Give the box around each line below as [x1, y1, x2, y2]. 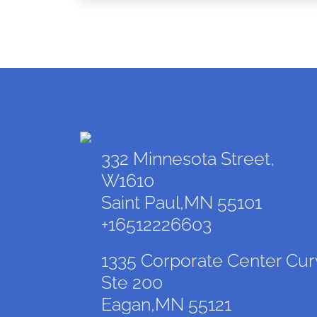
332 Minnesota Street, [100, 147, 275, 169]
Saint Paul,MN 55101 [100, 191, 262, 213]
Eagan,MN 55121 [100, 293, 231, 315]
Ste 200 [100, 271, 163, 293]
